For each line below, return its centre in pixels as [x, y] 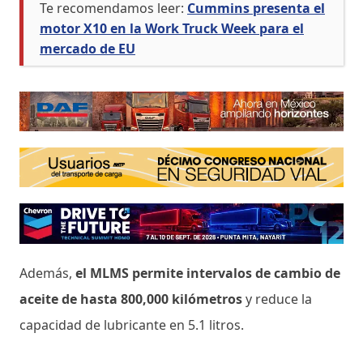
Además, [47, 273]
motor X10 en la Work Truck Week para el [172, 28]
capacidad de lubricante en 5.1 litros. [132, 325]
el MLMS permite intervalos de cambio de [208, 273]
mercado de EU [88, 48]
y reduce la [277, 299]
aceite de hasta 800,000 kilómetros [131, 299]
